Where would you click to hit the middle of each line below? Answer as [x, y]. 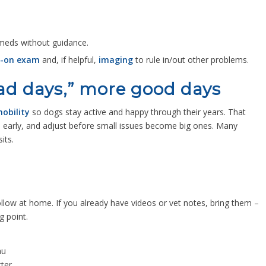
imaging [116, 60]
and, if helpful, [69, 60]
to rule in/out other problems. [191, 60]
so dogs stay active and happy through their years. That [138, 112]
